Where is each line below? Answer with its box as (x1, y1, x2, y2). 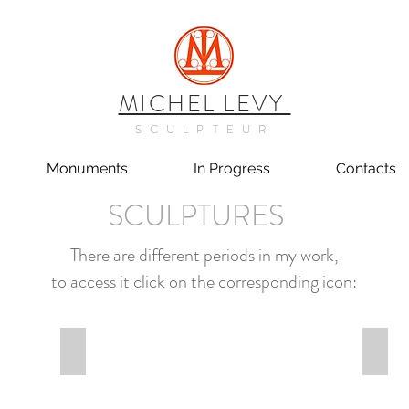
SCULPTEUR (135, 121, 274, 138)
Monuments (47, 160, 128, 177)
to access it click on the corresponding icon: (51, 268, 357, 295)
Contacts (336, 160, 396, 177)
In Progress (194, 160, 270, 177)
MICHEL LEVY (118, 88, 291, 121)
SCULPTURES (107, 194, 284, 236)
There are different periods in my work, (69, 242, 339, 268)
